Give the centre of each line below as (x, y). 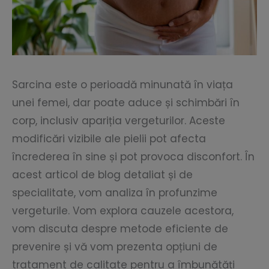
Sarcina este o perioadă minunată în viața (122, 85)
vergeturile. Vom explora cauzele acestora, (123, 211)
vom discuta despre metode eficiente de (120, 229)
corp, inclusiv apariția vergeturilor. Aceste (119, 121)
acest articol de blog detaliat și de (102, 175)
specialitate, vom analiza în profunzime (115, 193)
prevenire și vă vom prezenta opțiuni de (115, 247)
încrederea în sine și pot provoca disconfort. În (133, 157)
